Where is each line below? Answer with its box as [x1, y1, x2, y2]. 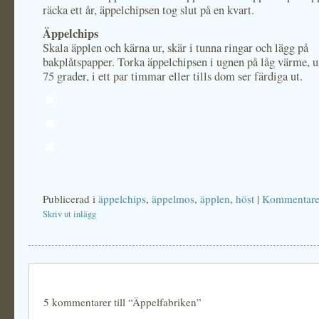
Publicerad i [43, 192, 98, 206]
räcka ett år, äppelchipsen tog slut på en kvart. [43, 2, 254, 18]
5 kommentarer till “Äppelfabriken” [43, 295, 202, 309]
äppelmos [152, 192, 194, 206]
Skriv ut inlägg [43, 208, 96, 220]
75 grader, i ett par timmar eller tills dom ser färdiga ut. [43, 68, 303, 84]
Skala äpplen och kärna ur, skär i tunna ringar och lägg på [43, 40, 308, 56]
